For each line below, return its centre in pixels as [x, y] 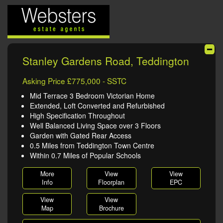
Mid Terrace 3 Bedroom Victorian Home [92, 96]
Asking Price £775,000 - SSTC [74, 81]
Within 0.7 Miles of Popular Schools [85, 155]
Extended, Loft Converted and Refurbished [97, 106]
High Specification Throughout [77, 115]
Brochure [111, 208]
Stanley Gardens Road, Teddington [106, 61]
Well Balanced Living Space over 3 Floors [95, 125]
